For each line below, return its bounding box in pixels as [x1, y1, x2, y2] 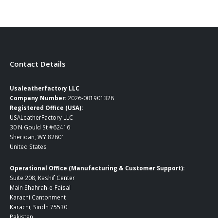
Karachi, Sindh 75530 [10, 203, 67, 211]
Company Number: [10, 93, 66, 102]
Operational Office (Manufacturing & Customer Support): [10, 164, 184, 172]
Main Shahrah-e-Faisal [10, 183, 71, 192]
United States [10, 142, 47, 150]
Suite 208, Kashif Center [10, 174, 75, 182]
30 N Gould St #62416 [10, 123, 70, 131]
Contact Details [10, 58, 66, 69]
